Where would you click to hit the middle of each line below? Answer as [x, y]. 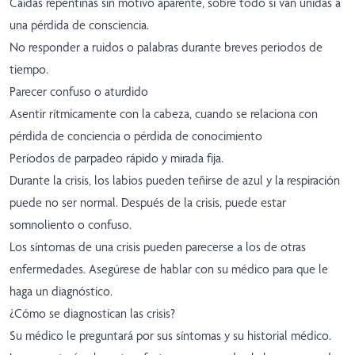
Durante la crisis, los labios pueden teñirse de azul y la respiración [175, 181]
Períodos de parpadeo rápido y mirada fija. [116, 158]
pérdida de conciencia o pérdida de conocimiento [136, 136]
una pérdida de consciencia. [79, 25]
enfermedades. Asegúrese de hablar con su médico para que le [169, 269]
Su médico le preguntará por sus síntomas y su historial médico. [170, 336]
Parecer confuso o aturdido [79, 92]
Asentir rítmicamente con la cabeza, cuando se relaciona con [164, 114]
